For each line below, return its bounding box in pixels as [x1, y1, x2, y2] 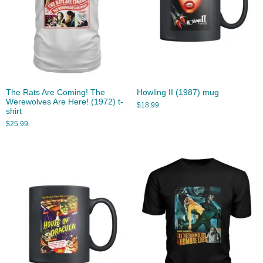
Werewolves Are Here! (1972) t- [6, 97, 123, 107]
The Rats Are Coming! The [6, 88, 105, 97]
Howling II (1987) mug [136, 88, 219, 97]
